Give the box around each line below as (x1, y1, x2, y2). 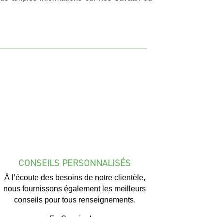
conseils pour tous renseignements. (14, 195, 136, 204)
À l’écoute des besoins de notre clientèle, (4, 173, 145, 182)
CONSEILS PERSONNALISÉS (18, 156, 131, 168)
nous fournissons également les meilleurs (3, 184, 146, 193)
